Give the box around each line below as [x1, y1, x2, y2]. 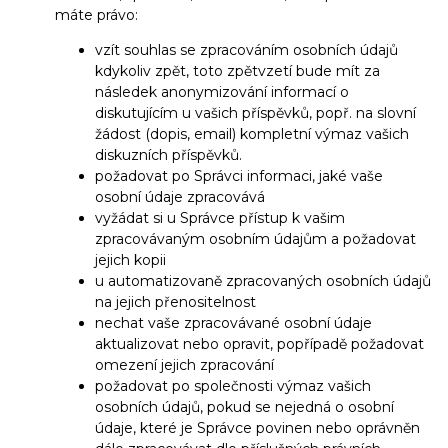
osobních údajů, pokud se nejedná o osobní [95, 398, 394, 417]
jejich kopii [95, 251, 166, 270]
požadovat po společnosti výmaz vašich [95, 377, 371, 396]
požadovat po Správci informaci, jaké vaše [95, 167, 383, 186]
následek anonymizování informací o [95, 83, 349, 102]
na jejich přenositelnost [95, 293, 256, 312]
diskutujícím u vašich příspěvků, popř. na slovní [95, 104, 416, 123]
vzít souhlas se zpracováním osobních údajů [95, 41, 398, 60]
